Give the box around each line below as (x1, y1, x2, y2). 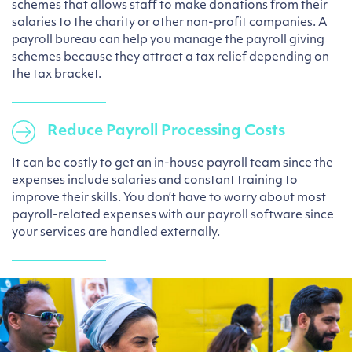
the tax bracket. (12, 69, 101, 81)
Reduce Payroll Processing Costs (47, 124, 285, 139)
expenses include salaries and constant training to (12, 175, 298, 187)
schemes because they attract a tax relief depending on (12, 52, 329, 64)
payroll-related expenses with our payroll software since (12, 210, 334, 222)
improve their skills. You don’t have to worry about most (12, 192, 326, 204)
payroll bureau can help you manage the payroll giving (12, 35, 324, 46)
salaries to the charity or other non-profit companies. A (12, 17, 328, 29)
